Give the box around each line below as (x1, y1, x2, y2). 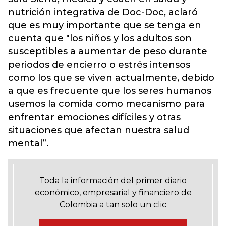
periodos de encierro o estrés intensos (8, 59, 190, 70)
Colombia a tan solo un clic (60, 200, 166, 209)
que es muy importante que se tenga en (8, 20, 201, 31)
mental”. (8, 138, 48, 149)
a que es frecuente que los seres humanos (8, 85, 211, 96)
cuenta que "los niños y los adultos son (8, 33, 192, 44)
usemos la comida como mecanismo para (8, 98, 205, 109)
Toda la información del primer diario (39, 176, 187, 185)
